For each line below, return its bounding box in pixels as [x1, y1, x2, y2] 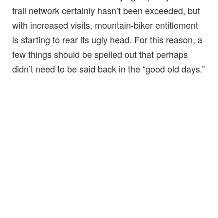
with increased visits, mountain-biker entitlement [12, 18, 198, 32]
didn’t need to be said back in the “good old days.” [12, 62, 205, 75]
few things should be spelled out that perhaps [12, 48, 188, 61]
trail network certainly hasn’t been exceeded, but [12, 4, 200, 17]
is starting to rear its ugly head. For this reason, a [12, 33, 202, 46]
